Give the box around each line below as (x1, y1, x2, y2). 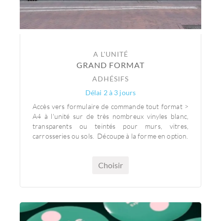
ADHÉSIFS (92, 74, 129, 83)
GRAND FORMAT (76, 60, 145, 70)
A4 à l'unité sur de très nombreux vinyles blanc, (33, 112, 188, 120)
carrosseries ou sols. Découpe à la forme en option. (33, 132, 188, 140)
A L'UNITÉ (93, 50, 128, 58)
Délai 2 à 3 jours (85, 88, 136, 97)
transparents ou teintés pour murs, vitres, (33, 122, 188, 130)
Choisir (98, 160, 123, 170)
